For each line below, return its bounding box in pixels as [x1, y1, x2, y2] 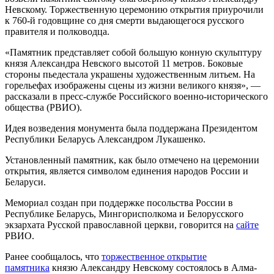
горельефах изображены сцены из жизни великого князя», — [5, 80, 261, 91]
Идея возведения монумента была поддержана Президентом [5, 122, 257, 133]
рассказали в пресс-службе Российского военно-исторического [5, 91, 268, 102]
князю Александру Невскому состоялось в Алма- [50, 262, 257, 273]
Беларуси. [5, 176, 46, 187]
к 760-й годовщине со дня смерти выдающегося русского [5, 15, 244, 26]
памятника [5, 262, 50, 273]
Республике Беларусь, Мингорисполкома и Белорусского [5, 208, 243, 219]
